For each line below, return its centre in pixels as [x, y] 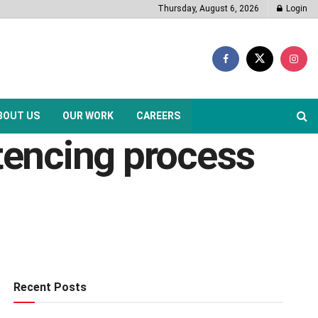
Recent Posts [50, 287]
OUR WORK [88, 116]
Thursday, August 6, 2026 [208, 9]
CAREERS [158, 116]
